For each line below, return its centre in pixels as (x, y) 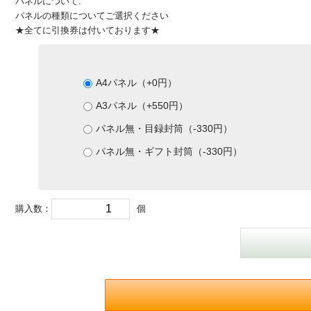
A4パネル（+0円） (136, 83)
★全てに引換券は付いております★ (88, 31)
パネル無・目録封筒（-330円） (164, 129)
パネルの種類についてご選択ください (92, 16)
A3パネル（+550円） (142, 106)
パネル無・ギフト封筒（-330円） (169, 152)
